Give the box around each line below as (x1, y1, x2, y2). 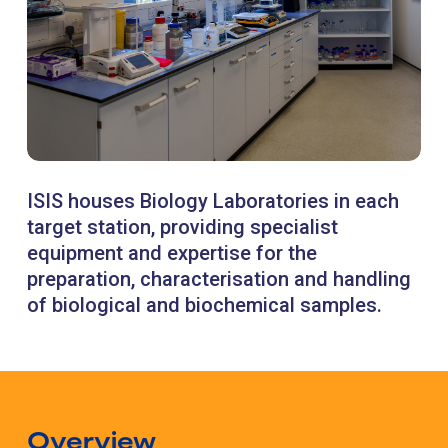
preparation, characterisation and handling (27, 267, 411, 292)
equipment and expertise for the (27, 241, 317, 266)
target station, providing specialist (27, 215, 338, 240)
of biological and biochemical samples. (27, 293, 382, 318)
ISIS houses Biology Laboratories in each (27, 189, 399, 214)
